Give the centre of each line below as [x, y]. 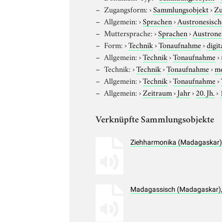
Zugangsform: [126, 9]
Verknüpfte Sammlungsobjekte [155, 120]
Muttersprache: [129, 32]
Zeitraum [158, 92]
